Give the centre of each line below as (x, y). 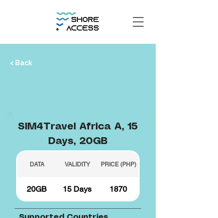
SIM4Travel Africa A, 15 (78, 127)
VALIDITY (77, 164)
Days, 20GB (78, 141)
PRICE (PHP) (118, 164)
